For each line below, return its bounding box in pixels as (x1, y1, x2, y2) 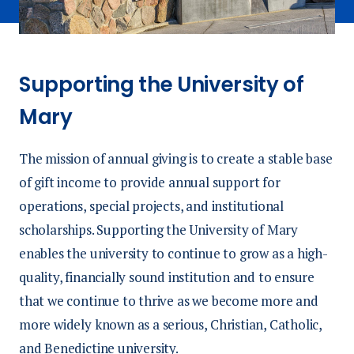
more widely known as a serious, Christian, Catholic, (19, 314, 322, 333)
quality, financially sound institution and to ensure (19, 267, 315, 286)
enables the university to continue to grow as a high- (19, 243, 328, 262)
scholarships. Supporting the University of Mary (19, 220, 299, 239)
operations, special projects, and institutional (19, 196, 284, 215)
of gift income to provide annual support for (19, 172, 281, 191)
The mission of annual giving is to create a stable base (19, 149, 333, 168)
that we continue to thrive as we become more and (19, 291, 318, 310)
